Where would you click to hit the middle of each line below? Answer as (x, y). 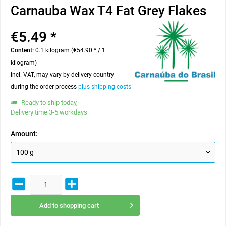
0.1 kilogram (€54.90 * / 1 (70, 50)
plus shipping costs (105, 87)
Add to (48, 206)
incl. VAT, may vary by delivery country (62, 75)
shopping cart (79, 206)
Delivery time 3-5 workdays (49, 112)
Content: (23, 50)
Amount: (24, 134)
